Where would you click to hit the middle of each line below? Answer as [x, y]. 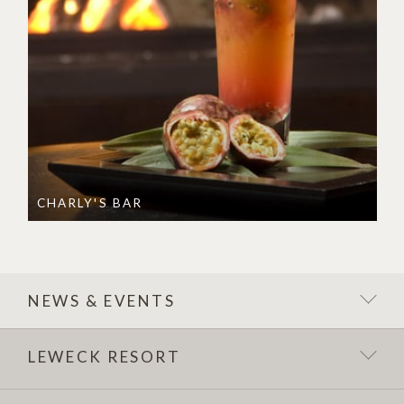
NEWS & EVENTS [102, 301]
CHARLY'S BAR [90, 203]
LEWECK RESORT [105, 357]
